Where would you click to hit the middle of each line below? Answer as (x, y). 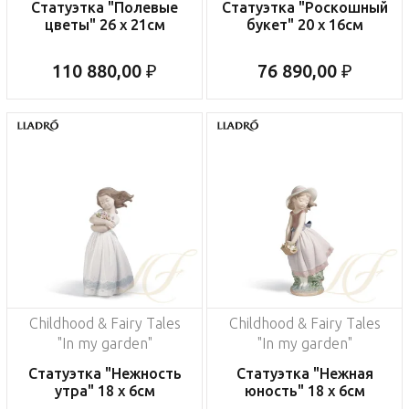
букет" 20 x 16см (304, 25)
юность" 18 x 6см (304, 391)
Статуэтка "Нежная (304, 374)
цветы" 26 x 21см (105, 25)
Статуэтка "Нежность (105, 374)
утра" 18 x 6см (105, 391)
